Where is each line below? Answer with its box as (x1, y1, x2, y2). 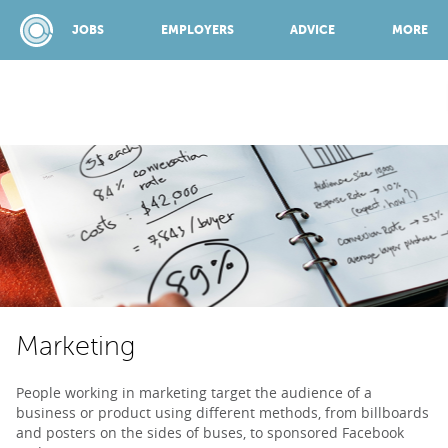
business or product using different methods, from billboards (16, 403, 429, 422)
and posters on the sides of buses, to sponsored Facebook (16, 423, 404, 442)
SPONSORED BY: (184, 151, 264, 162)
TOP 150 (170, 413, 235, 432)
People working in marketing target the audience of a (16, 383, 372, 402)
